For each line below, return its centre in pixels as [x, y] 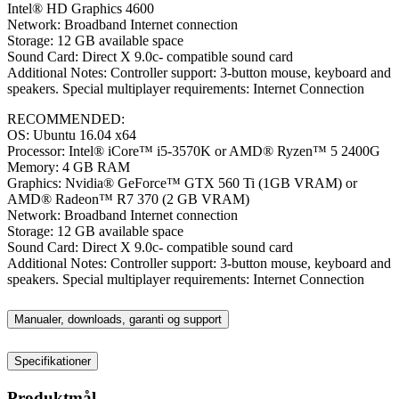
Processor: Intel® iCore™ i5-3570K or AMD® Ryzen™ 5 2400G [194, 151]
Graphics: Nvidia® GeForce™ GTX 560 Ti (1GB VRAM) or [182, 183]
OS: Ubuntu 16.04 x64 [72, 134]
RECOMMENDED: [66, 118]
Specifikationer [53, 362]
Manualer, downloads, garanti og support [118, 320]
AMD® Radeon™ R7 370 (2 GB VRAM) [128, 199]
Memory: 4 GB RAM [69, 167]
